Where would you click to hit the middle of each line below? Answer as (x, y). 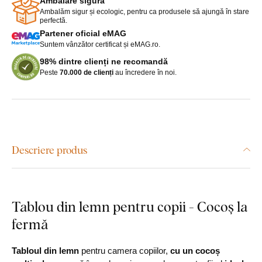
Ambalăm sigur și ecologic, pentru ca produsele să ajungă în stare (144, 11)
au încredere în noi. (145, 72)
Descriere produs (49, 149)
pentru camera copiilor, (125, 250)
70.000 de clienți (87, 72)
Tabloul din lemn (45, 250)
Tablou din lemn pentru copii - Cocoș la (130, 206)
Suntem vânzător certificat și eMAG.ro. (100, 44)
